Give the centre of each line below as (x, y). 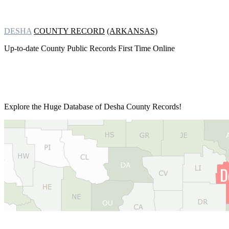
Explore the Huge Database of (54, 107)
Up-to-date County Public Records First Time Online (89, 48)
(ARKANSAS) (132, 31)
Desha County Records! (143, 107)
